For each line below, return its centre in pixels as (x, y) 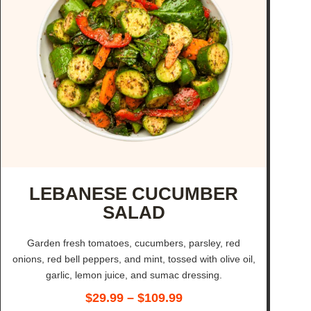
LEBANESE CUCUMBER (134, 193)
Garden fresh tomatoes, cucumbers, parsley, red (134, 243)
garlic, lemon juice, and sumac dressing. (134, 275)
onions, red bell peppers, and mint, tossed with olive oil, (134, 259)
